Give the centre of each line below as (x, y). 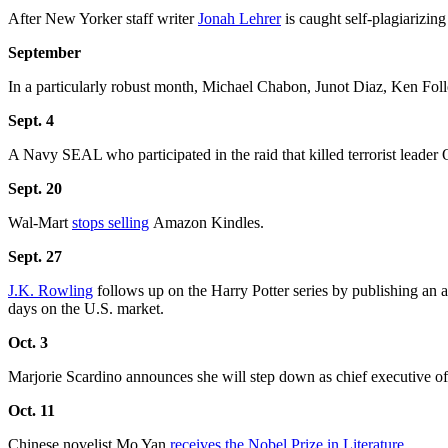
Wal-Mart (40, 223)
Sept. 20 (35, 189)
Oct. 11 (31, 411)
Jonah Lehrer (239, 19)
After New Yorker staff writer (103, 19)
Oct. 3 (28, 343)
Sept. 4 (31, 121)
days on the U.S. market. (86, 309)
